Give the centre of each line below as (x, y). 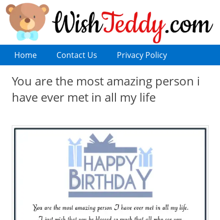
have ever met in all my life (83, 97)
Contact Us (77, 55)
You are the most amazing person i (106, 81)
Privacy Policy (142, 55)
